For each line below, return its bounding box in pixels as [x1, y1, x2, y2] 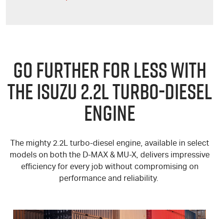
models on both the [9, 152, 83, 160]
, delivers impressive [136, 152, 210, 160]
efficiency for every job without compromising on [21, 163, 198, 172]
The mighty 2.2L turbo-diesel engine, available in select [10, 140, 209, 148]
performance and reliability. [59, 175, 160, 183]
